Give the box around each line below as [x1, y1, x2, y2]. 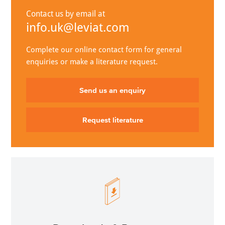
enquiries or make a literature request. [26, 57, 158, 66]
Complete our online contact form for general [26, 45, 182, 54]
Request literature [82, 115, 143, 124]
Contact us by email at [26, 9, 105, 19]
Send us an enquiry [79, 85, 146, 94]
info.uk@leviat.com [26, 20, 130, 35]
